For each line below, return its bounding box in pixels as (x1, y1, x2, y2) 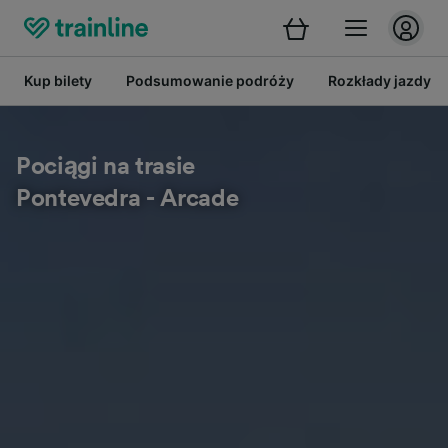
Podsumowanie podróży (126, 72, 294, 89)
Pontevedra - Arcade (16, 187, 239, 211)
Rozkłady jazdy (328, 72, 431, 89)
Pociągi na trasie (16, 155, 195, 179)
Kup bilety (24, 72, 92, 89)
